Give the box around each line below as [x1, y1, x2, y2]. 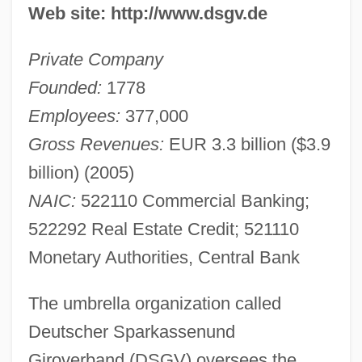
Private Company [27, 48, 163, 69]
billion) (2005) [27, 162, 134, 183]
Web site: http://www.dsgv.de [27, 2, 267, 23]
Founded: [27, 77, 102, 98]
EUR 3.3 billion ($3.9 [163, 133, 330, 154]
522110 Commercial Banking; [75, 190, 309, 211]
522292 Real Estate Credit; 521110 [27, 218, 299, 239]
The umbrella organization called [27, 293, 281, 314]
